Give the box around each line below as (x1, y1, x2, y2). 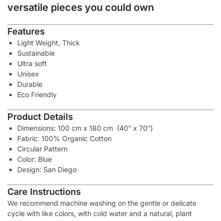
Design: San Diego (17, 165, 76, 174)
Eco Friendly (17, 90, 57, 99)
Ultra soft (17, 59, 47, 68)
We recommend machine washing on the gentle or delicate (7, 198, 196, 207)
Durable (17, 80, 42, 89)
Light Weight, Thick (17, 38, 80, 47)
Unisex (17, 70, 39, 78)
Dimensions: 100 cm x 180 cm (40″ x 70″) (17, 123, 153, 132)
